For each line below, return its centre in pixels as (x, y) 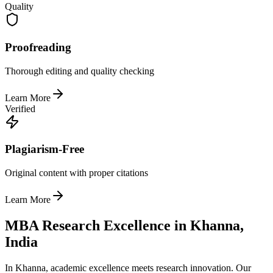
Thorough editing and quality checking (80, 71)
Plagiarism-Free (44, 149)
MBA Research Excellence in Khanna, (124, 225)
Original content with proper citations (76, 173)
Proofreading (38, 47)
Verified (20, 108)
